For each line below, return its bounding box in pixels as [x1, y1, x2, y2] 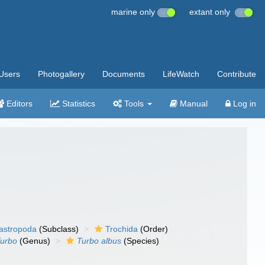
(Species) [121, 236, 160, 245]
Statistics [60, 99, 95, 108]
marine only [111, 7, 157, 17]
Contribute [217, 69, 256, 79]
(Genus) [17, 236, 51, 245]
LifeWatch [163, 69, 199, 79]
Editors [4, 99, 33, 108]
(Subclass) [37, 224, 79, 234]
